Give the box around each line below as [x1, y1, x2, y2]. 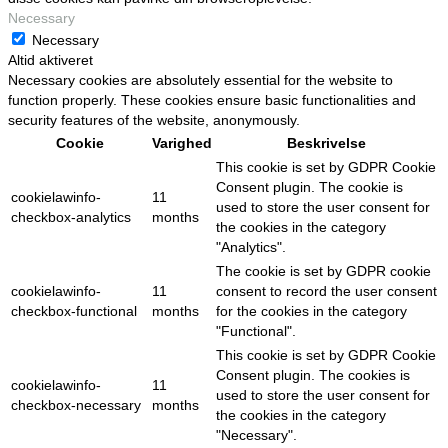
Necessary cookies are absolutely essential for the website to [8, 72, 393, 88]
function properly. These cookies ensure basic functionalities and [8, 92, 416, 108]
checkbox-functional [11, 303, 137, 319]
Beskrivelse [287, 135, 366, 151]
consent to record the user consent [216, 283, 437, 299]
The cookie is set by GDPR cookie [216, 263, 431, 279]
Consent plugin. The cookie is [216, 179, 403, 195]
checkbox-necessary [11, 397, 141, 413]
